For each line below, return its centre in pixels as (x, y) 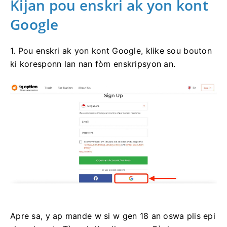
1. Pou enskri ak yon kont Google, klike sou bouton (111, 50)
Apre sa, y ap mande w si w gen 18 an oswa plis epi (113, 216)
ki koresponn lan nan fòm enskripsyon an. (93, 64)
